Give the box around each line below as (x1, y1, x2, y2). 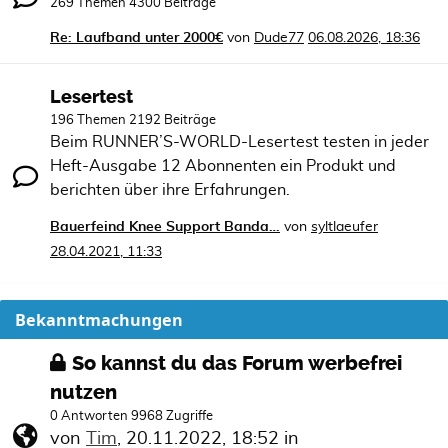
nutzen (50, 381, 117, 404)
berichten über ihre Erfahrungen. (50, 182, 290, 198)
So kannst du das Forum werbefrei (72, 352, 402, 375)
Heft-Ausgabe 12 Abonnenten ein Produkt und (50, 158, 396, 174)
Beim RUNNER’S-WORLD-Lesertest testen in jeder (50, 134, 429, 150)
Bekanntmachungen (15, 309, 183, 331)
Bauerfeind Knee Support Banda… (50, 220, 280, 234)
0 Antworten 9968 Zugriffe (50, 410, 213, 423)
